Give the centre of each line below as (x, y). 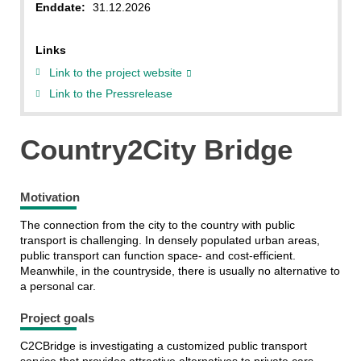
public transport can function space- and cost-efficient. (158, 256)
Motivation (50, 197)
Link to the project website (116, 72)
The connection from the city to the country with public (157, 225)
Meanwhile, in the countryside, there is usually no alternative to (180, 271)
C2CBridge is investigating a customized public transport (163, 346)
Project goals (57, 318)
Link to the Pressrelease (111, 94)
